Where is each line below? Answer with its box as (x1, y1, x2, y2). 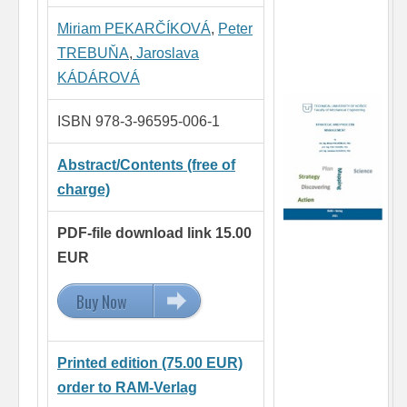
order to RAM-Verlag (57, 380, 197, 396)
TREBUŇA (57, 45, 129, 62)
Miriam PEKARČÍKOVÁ (57, 21, 211, 37)
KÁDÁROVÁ (57, 70, 140, 86)
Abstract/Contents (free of (57, 157, 235, 174)
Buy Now (76, 290, 127, 314)
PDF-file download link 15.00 (57, 225, 252, 242)
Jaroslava (133, 45, 199, 62)
